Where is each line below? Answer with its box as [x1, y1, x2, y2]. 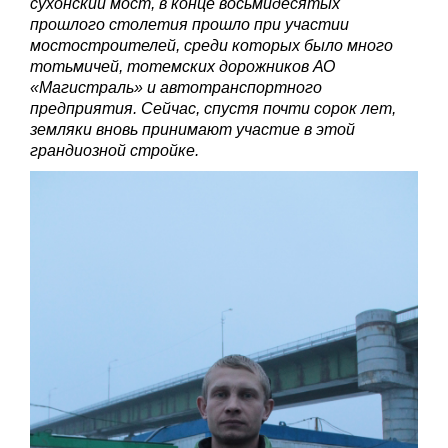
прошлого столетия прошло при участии [30, 15, 349, 33]
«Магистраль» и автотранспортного [30, 78, 322, 96]
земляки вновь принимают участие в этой [30, 120, 355, 138]
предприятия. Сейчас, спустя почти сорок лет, [30, 99, 396, 117]
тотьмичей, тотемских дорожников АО [30, 57, 335, 75]
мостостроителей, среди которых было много [30, 36, 393, 54]
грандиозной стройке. [30, 141, 203, 159]
